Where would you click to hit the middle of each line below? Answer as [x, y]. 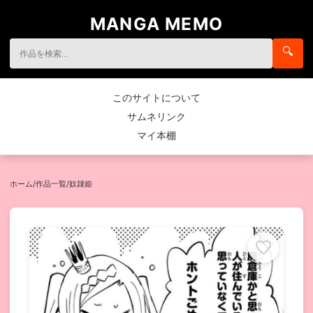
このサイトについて [156, 97]
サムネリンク [156, 116]
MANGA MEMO [156, 24]
